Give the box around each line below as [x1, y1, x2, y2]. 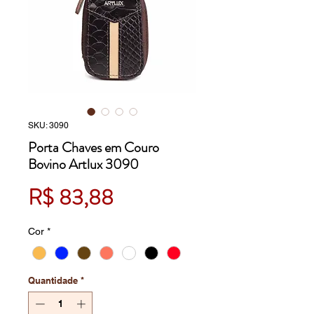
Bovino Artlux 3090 [28, 154, 139, 175]
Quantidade [28, 274, 78, 286]
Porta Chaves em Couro [28, 137, 159, 158]
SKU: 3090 [28, 121, 69, 131]
